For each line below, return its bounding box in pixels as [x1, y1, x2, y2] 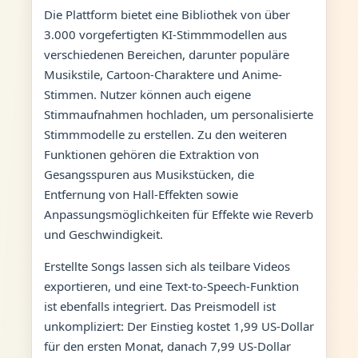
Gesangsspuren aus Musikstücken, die [43, 165, 254, 182]
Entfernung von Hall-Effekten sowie [43, 185, 238, 202]
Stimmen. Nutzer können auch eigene [43, 86, 251, 102]
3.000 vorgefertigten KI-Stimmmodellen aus [43, 26, 287, 42]
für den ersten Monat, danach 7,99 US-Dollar [43, 337, 291, 354]
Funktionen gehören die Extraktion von [43, 145, 259, 162]
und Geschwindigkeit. [43, 225, 163, 242]
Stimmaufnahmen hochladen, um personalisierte [43, 105, 313, 122]
